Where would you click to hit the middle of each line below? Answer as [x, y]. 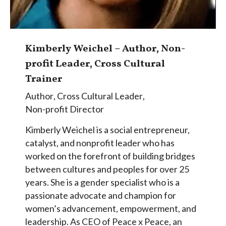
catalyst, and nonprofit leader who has [100, 143]
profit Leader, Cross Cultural [95, 64]
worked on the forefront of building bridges [110, 156]
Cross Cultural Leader [100, 96]
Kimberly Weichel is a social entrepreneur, [107, 130]
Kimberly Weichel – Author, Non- [105, 49]
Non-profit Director [65, 109]
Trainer [44, 79]
